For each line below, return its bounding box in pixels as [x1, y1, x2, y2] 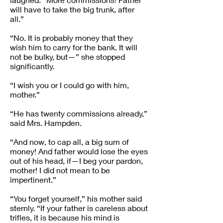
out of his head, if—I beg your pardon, [10, 156, 143, 165]
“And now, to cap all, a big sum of [10, 137, 129, 146]
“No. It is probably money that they [10, 33, 133, 42]
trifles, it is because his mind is [10, 213, 119, 222]
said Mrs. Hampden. [10, 118, 82, 127]
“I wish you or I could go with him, [10, 80, 129, 90]
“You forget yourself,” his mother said [10, 194, 142, 203]
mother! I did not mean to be [10, 165, 110, 175]
